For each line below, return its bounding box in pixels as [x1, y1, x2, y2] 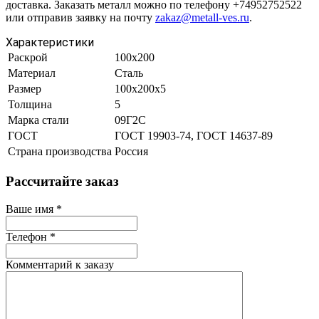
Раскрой [8, 51, 48, 64]
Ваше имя [6, 202, 56, 215]
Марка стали [8, 114, 69, 127]
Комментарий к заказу [6, 258, 114, 271]
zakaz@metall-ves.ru [155, 11, 249, 24]
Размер [8, 83, 41, 95]
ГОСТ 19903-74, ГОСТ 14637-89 [115, 130, 273, 142]
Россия [115, 145, 148, 158]
